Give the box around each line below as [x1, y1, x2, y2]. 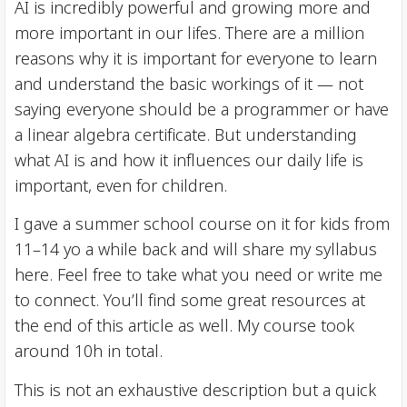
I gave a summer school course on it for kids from [15, 212, 390, 237]
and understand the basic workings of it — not [15, 71, 363, 96]
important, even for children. [15, 173, 227, 198]
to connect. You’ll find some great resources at [15, 288, 365, 313]
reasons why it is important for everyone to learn [15, 45, 377, 71]
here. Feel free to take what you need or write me [15, 263, 382, 288]
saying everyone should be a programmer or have [15, 96, 389, 122]
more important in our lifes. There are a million [15, 20, 364, 45]
